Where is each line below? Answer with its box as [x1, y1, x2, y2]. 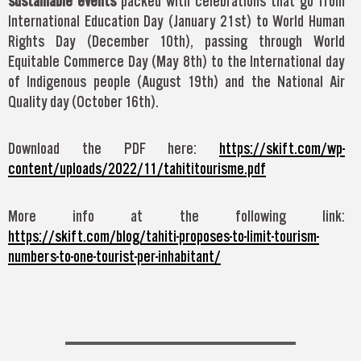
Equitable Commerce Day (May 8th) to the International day [8, 52, 345, 70]
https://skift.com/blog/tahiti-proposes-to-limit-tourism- [8, 226, 319, 245]
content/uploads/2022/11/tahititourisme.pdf [8, 160, 266, 178]
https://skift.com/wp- [219, 139, 345, 158]
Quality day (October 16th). [8, 92, 159, 110]
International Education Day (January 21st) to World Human [8, 11, 345, 30]
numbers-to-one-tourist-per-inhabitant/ [8, 247, 221, 265]
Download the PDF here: [8, 139, 219, 158]
